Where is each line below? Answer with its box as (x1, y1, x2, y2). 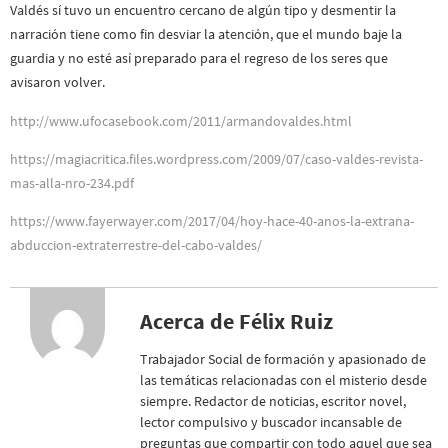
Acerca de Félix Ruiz (140, 306, 333, 335)
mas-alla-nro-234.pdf (10, 173, 134, 192)
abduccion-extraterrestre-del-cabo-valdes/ (10, 236, 262, 255)
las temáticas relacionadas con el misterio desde (140, 370, 427, 389)
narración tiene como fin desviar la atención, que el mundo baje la (10, 25, 402, 44)
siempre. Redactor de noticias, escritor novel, (140, 391, 406, 410)
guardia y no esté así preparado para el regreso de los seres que (10, 49, 388, 68)
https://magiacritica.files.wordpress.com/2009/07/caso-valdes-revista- (10, 149, 423, 168)
